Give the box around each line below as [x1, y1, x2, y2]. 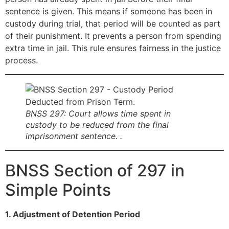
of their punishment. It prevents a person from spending [5, 31, 221, 41]
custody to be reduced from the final [26, 119, 169, 130]
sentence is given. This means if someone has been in [5, 6, 212, 17]
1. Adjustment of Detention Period [5, 209, 140, 219]
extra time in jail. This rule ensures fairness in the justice [5, 43, 221, 54]
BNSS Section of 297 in [5, 160, 185, 180]
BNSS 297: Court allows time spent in [26, 108, 171, 119]
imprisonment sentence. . [26, 130, 122, 141]
